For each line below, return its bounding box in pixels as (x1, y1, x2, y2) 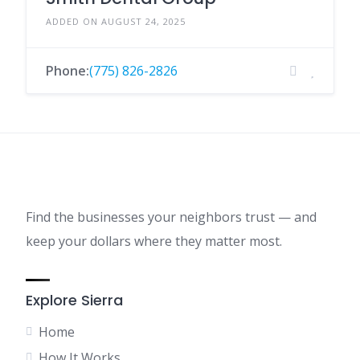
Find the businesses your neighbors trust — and (26, 208, 317, 226)
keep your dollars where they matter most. (26, 232, 282, 250)
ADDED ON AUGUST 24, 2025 (46, 15, 186, 27)
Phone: (46, 62, 89, 80)
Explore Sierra (26, 290, 123, 310)
